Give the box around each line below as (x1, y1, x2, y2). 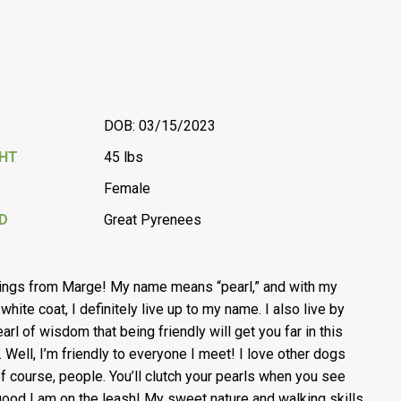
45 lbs (104, 149, 144, 166)
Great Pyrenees (104, 211, 202, 228)
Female (104, 180, 151, 197)
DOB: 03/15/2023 (104, 117, 217, 134)
